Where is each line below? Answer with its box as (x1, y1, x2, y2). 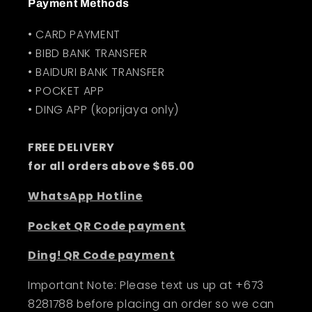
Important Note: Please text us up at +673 (28, 277, 264, 294)
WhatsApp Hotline (28, 187, 143, 204)
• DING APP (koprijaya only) (28, 102, 180, 118)
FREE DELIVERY (28, 139, 115, 156)
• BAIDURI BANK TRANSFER (28, 64, 165, 81)
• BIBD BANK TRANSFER (28, 45, 148, 62)
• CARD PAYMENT (28, 26, 120, 43)
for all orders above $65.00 (28, 158, 196, 175)
